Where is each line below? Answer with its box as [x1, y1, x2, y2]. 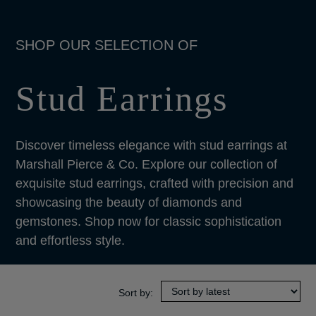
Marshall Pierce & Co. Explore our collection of [16, 157, 278, 171]
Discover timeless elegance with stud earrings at [16, 138, 288, 152]
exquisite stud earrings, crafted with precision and [16, 176, 294, 190]
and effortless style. [16, 233, 126, 248]
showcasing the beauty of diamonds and [16, 195, 243, 209]
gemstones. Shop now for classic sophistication [16, 214, 282, 229]
